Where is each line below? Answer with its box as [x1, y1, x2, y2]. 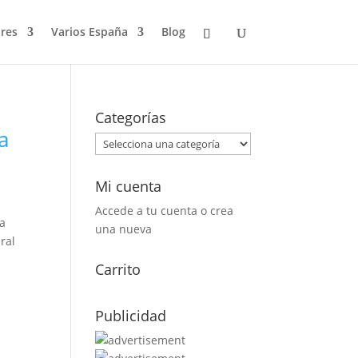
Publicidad [95, 306, 167, 325]
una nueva [95, 221, 153, 237]
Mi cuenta [95, 177, 162, 196]
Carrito [95, 260, 141, 279]
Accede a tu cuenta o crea [95, 203, 234, 218]
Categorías [95, 108, 167, 127]
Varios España [50, 24, 128, 39]
